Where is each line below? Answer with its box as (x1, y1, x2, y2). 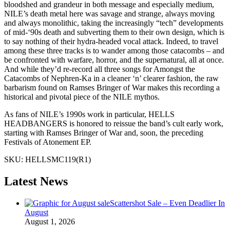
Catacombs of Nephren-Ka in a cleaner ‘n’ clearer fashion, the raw (4, 73, 219, 83)
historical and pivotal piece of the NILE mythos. (4, 92, 160, 101)
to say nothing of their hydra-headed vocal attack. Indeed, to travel (4, 36, 218, 46)
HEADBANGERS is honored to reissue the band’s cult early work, (4, 119, 223, 128)
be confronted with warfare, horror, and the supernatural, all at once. (4, 55, 224, 64)
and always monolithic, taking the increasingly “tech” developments (4, 18, 223, 27)
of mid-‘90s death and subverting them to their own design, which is (4, 27, 224, 36)
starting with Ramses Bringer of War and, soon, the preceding (4, 128, 203, 137)
